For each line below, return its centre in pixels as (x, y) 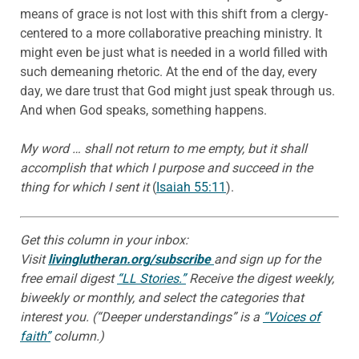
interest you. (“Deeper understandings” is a (141, 317)
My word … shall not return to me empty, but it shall (163, 148)
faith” (35, 336)
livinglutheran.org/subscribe (131, 259)
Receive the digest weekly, (260, 278)
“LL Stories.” (151, 278)
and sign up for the (267, 259)
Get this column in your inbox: (104, 240)
